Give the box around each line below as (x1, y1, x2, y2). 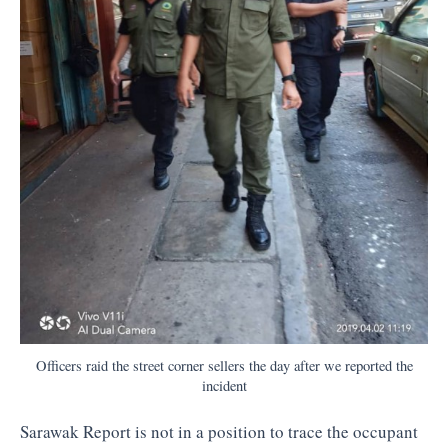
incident (201, 375, 247, 395)
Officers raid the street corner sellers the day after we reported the (35, 355, 413, 375)
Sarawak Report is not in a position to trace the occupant (20, 420, 418, 444)
